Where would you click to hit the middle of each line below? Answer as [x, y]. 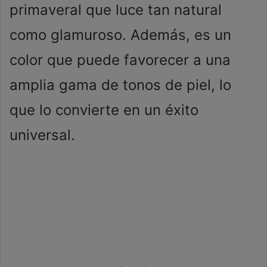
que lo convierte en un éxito [104, 110]
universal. [42, 135]
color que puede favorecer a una [120, 60]
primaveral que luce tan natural [116, 10]
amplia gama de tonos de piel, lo [120, 85]
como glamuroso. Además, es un [120, 35]
